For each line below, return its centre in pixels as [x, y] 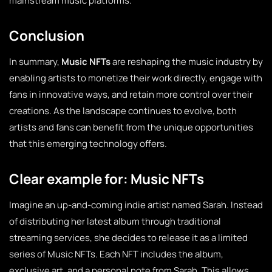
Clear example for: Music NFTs [107, 179]
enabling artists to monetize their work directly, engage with [136, 78]
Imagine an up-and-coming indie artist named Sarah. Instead [136, 205]
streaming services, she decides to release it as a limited [128, 238]
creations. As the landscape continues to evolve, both [123, 111]
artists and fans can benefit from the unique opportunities [131, 127]
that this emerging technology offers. [88, 144]
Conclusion [47, 36]
